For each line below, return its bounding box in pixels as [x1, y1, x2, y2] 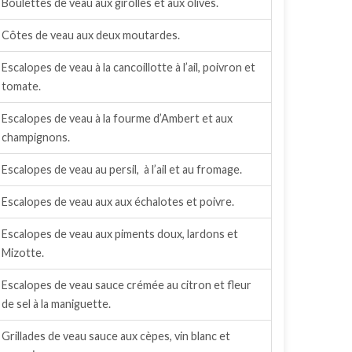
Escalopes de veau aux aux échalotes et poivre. [2, 195, 234, 208]
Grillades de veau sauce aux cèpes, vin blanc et [2, 329, 230, 343]
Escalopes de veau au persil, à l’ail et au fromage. [2, 163, 242, 176]
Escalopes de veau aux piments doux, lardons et [2, 227, 238, 240]
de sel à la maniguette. [2, 297, 111, 310]
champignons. [2, 130, 70, 144]
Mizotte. [2, 246, 44, 259]
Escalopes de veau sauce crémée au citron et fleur [2, 278, 251, 291]
